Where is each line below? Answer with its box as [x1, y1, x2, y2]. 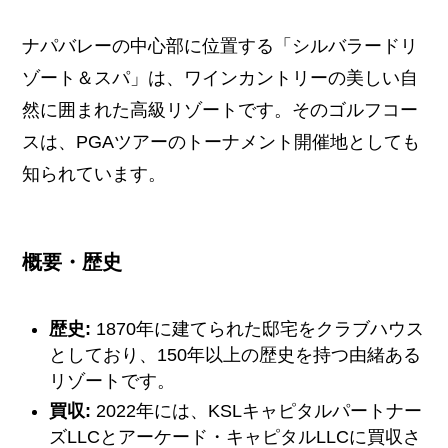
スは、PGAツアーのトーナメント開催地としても [22, 132, 421, 153]
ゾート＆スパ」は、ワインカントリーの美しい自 [22, 68, 419, 89]
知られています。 [22, 164, 167, 185]
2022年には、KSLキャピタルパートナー [91, 401, 423, 422]
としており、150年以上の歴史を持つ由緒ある [49, 344, 422, 365]
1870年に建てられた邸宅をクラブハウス [91, 318, 425, 339]
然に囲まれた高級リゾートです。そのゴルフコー [22, 100, 419, 121]
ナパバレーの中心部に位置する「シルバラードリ [22, 36, 419, 57]
